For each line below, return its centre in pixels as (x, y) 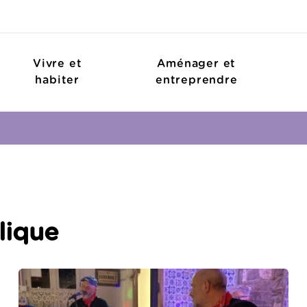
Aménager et (197, 63)
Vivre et (57, 63)
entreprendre (197, 80)
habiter (57, 80)
